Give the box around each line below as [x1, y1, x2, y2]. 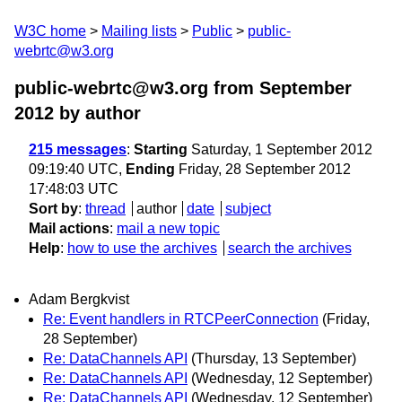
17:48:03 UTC [29, 181, 118, 197]
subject [224, 201, 271, 216]
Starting [134, 142, 188, 157]
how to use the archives [67, 240, 217, 256]
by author [54, 103, 141, 123]
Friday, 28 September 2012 [175, 162, 351, 177]
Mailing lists [101, 23, 177, 39]
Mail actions [29, 221, 109, 236]
